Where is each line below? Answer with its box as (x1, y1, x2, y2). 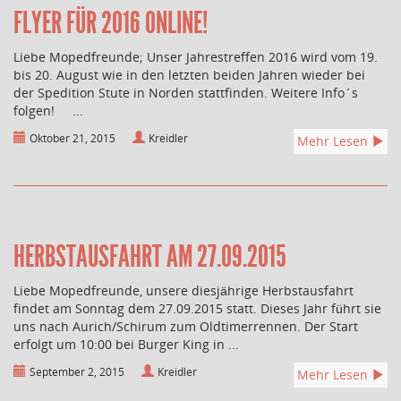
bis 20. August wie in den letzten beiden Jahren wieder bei (13, 65, 365, 83)
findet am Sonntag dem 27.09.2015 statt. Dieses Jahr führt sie (13, 299, 381, 317)
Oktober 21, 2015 (30, 130, 115, 145)
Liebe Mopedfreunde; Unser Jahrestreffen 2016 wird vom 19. (13, 47, 378, 65)
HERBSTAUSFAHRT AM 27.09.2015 (13, 237, 286, 275)
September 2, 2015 (30, 363, 124, 379)
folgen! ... (13, 101, 83, 119)
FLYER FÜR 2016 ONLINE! (13, 4, 208, 41)
